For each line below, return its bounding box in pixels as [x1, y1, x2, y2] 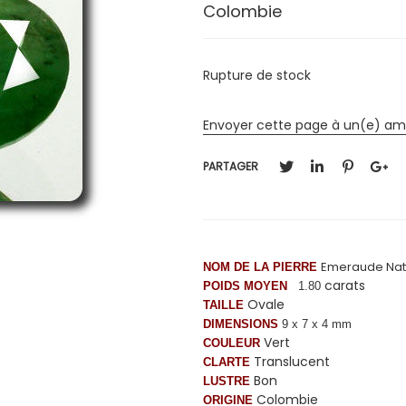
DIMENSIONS [203, 316, 278, 331]
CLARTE [203, 354, 250, 369]
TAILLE [203, 297, 244, 312]
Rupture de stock [203, 65, 311, 84]
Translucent [250, 352, 330, 371]
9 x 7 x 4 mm [282, 316, 352, 331]
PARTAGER [203, 159, 258, 175]
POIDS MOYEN [203, 278, 287, 293]
